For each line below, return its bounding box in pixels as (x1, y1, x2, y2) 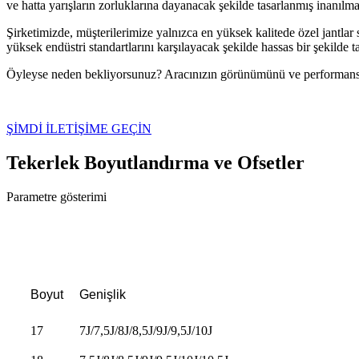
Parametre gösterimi (6, 189, 107, 204)
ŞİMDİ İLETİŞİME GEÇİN (6, 121, 151, 135)
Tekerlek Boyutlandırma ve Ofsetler (6, 151, 305, 173)
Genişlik (79, 287, 126, 301)
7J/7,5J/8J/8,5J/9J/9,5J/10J (79, 323, 212, 337)
